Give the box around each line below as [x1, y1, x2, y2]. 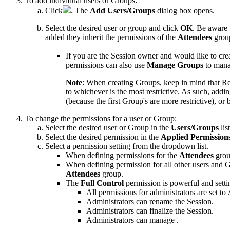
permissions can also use [66, 60, 147, 69]
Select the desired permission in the [45, 132, 161, 141]
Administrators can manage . [86, 215, 179, 224]
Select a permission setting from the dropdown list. [45, 141, 208, 150]
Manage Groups [147, 60, 203, 69]
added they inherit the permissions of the [45, 32, 178, 42]
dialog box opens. [155, 6, 215, 15]
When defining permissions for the [66, 150, 179, 160]
